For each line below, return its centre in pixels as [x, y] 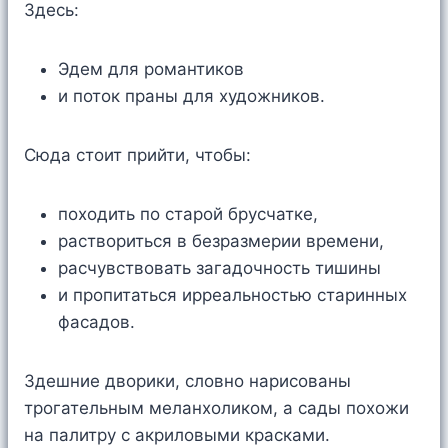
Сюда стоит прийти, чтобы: [137, 155]
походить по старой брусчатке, [188, 214]
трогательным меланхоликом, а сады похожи [216, 408]
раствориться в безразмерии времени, [221, 241]
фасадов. [101, 322]
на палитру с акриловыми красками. [177, 435]
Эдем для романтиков [151, 69]
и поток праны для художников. [191, 96]
